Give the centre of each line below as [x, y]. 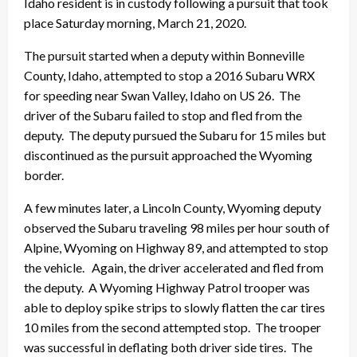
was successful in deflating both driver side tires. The [168, 347]
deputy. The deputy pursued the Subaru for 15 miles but [175, 135]
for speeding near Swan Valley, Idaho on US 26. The [162, 95]
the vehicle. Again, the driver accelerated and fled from [174, 267]
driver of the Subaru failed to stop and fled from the [163, 115]
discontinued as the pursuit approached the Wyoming [168, 155]
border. [44, 175]
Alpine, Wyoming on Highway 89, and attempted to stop [176, 247]
